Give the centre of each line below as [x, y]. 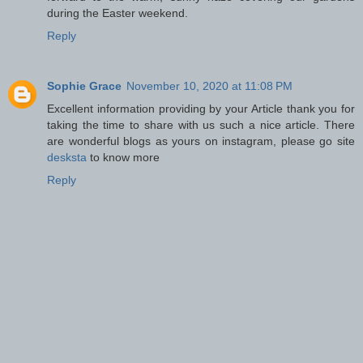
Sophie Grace [84, 85]
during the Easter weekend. [117, 13]
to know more [123, 157]
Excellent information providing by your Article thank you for [201, 108]
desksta [67, 157]
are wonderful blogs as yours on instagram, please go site [201, 141]
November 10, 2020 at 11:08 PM [209, 85]
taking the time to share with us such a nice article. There [201, 124]
